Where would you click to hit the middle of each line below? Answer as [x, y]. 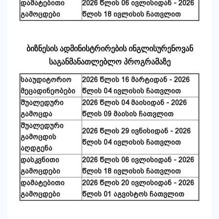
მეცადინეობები [48, 91]
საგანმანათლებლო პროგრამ [104, 62]
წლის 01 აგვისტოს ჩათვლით [133, 194]
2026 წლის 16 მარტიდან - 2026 [136, 80]
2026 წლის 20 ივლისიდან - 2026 [138, 183]
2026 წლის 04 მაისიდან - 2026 [134, 103]
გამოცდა [36, 114]
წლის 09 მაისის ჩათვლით [128, 114]
